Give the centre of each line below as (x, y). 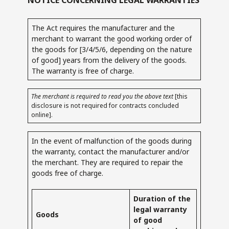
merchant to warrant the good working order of (112, 38)
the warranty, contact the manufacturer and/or (111, 151)
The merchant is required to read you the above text (103, 96)
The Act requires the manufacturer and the (104, 28)
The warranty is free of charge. (83, 71)
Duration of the (162, 198)
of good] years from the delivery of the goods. (109, 60)
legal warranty (161, 209)
